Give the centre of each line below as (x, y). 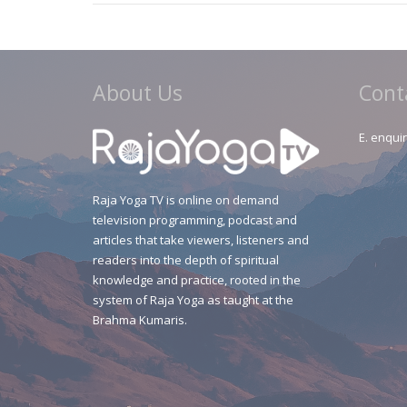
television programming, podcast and (195, 219)
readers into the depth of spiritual (186, 259)
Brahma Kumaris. (140, 319)
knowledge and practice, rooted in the (197, 279)
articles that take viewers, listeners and (201, 239)
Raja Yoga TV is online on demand (186, 199)
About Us (138, 93)
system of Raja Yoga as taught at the (193, 299)
